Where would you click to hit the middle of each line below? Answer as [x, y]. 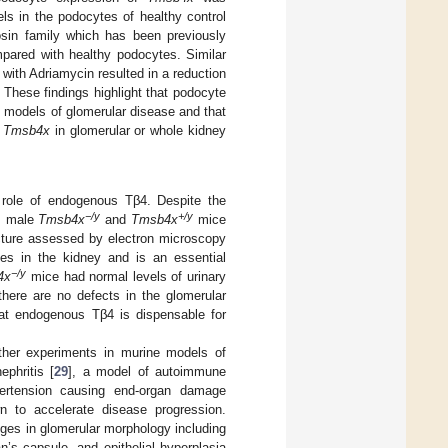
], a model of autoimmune [147, 372]
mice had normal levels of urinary [126, 277]
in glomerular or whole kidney [137, 130]
